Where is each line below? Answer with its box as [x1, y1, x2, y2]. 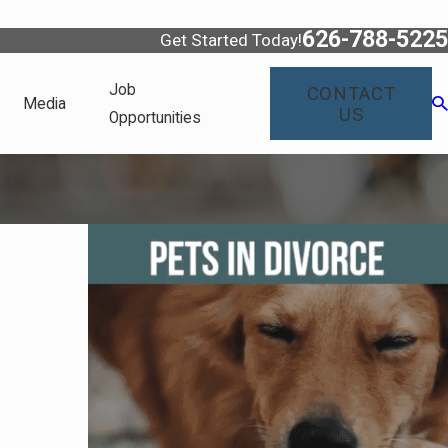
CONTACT [306, 82, 396, 104]
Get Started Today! [160, 30, 302, 50]
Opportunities [109, 108, 202, 127]
